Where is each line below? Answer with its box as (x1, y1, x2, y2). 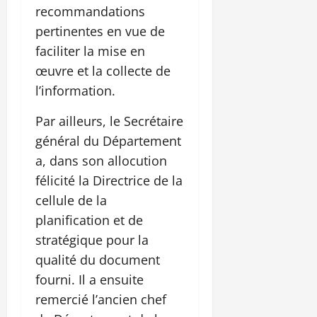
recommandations (35, 2, 145, 20)
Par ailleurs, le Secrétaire (35, 112, 183, 129)
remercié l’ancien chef (35, 290, 166, 308)
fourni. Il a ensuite (35, 270, 144, 288)
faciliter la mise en (35, 42, 145, 59)
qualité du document (35, 250, 160, 268)
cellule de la (35, 191, 107, 209)
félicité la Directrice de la (35, 171, 183, 189)
